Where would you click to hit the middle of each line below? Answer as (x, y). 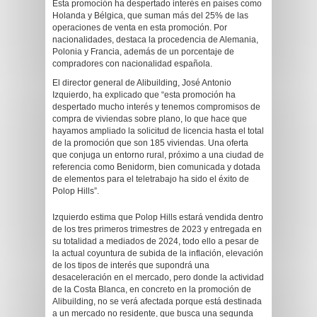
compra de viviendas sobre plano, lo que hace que (150, 119)
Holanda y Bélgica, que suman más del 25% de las (150, 16)
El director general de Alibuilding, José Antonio (142, 83)
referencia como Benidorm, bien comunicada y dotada (156, 167)
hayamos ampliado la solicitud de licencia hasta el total (158, 131)
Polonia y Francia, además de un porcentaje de (143, 52)
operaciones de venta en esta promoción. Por (140, 28)
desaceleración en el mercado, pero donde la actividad (158, 277)
